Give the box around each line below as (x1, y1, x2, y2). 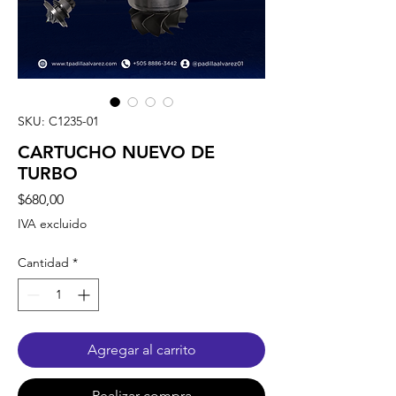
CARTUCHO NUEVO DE (18, 141, 215, 163)
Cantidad (18, 254, 69, 270)
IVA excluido (18, 215, 87, 232)
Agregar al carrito (87, 340, 196, 358)
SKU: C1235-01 (18, 112, 99, 129)
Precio (63, 189, 103, 207)
